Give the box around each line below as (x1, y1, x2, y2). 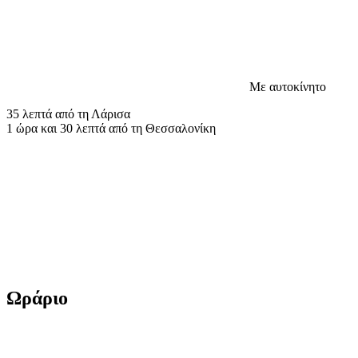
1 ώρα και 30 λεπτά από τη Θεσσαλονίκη (6, 121, 216, 135)
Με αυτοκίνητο (249, 79, 326, 93)
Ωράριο (6, 287, 68, 308)
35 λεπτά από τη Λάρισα (6, 106, 130, 121)
